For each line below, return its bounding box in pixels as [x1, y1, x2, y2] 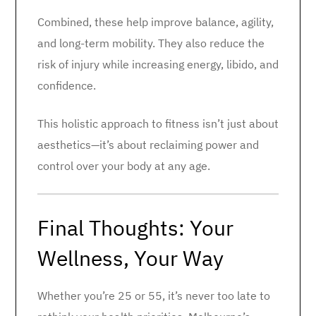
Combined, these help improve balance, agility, [37, 15, 274, 29]
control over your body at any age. [37, 159, 210, 173]
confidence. [37, 78, 96, 92]
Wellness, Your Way [37, 244, 224, 272]
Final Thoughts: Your [37, 214, 233, 241]
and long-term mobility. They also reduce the [37, 36, 265, 50]
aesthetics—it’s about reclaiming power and [37, 138, 259, 152]
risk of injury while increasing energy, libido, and [37, 57, 279, 71]
